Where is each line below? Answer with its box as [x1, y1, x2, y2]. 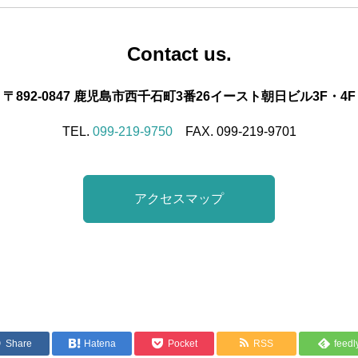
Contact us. [126, 42, 232, 65]
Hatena [83, 337, 116, 349]
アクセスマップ [134, 191, 224, 205]
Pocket [168, 337, 197, 349]
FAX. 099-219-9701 [172, 124, 296, 138]
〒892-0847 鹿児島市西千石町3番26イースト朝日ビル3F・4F [2, 89, 356, 103]
